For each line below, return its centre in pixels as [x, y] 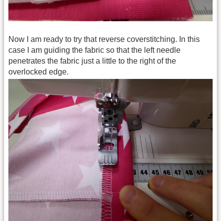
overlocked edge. [38, 72]
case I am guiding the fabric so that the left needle [94, 50]
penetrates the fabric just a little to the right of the [92, 61]
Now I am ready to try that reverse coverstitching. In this [104, 39]
